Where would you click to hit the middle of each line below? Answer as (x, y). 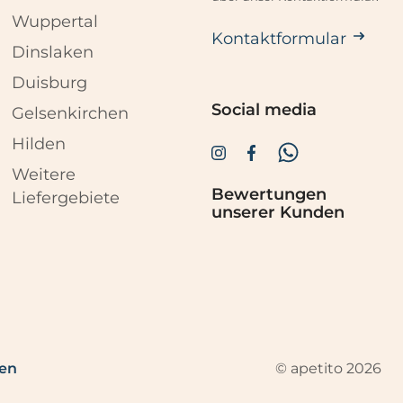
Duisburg (50, 83)
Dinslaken (53, 53)
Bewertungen (269, 195)
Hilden (39, 144)
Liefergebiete (66, 198)
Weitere (44, 175)
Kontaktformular (278, 38)
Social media (264, 109)
